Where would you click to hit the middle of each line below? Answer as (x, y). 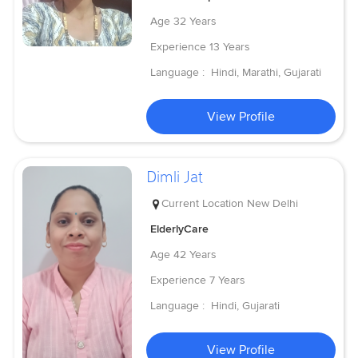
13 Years (230, 47)
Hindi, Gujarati (246, 305)
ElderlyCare (180, 229)
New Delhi (273, 203)
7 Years (228, 280)
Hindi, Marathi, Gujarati (267, 73)
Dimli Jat (175, 177)
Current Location (203, 203)
